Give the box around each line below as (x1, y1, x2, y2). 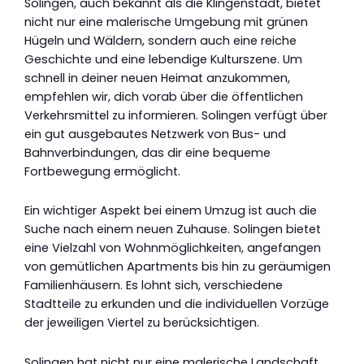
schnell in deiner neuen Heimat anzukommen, (24, 69, 290, 86)
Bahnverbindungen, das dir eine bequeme (24, 144, 271, 161)
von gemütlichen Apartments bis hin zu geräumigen (24, 258, 331, 275)
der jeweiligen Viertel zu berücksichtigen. (24, 314, 259, 331)
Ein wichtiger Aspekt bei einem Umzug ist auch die (24, 202, 317, 219)
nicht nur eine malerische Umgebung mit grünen (24, 13, 308, 30)
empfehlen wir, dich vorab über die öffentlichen (24, 88, 303, 105)
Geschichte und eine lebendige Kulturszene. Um (24, 50, 302, 67)
